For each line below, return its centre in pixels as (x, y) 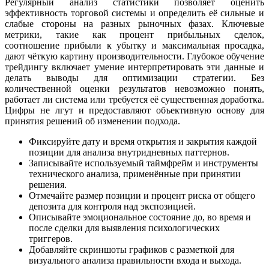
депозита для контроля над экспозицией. (112, 206)
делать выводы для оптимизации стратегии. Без (134, 77)
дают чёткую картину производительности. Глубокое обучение (134, 56)
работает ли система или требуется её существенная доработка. (134, 99)
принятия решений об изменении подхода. (92, 121)
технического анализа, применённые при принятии (135, 174)
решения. (48, 184)
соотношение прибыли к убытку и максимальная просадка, (134, 45)
